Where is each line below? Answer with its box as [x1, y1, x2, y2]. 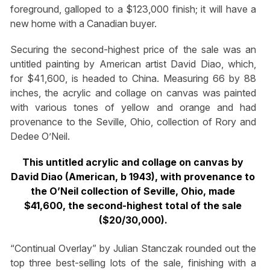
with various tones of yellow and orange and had [10, 101, 257, 113]
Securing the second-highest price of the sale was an [10, 43, 257, 55]
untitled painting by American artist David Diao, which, [10, 58, 257, 70]
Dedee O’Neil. [10, 130, 70, 142]
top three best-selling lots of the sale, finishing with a [10, 256, 257, 269]
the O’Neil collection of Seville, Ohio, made [31, 185, 236, 198]
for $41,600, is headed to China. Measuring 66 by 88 [10, 72, 257, 84]
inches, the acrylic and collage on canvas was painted [10, 87, 257, 99]
